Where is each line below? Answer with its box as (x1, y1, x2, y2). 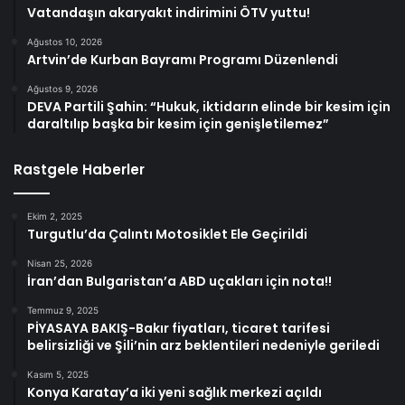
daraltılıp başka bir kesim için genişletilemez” (27, 114, 329, 133)
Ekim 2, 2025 (27, 210, 82, 221)
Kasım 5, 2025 (27, 368, 89, 380)
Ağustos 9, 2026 (27, 82, 98, 94)
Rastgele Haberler (14, 159, 145, 179)
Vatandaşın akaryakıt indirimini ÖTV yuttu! (27, 3, 310, 22)
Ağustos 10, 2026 (27, 35, 102, 47)
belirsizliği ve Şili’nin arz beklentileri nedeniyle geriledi (27, 335, 380, 354)
